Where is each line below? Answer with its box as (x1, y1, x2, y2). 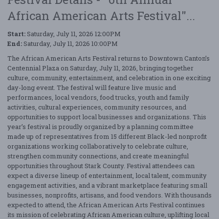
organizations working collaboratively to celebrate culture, (7, 141, 188, 151)
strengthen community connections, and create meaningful (7, 151, 189, 160)
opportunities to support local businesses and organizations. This (7, 112, 206, 121)
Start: (7, 29, 25, 38)
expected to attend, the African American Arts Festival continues (7, 200, 205, 209)
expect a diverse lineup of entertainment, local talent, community (7, 171, 207, 180)
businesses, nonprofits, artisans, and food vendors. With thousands (7, 190, 212, 199)
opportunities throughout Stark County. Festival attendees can (7, 161, 195, 170)
